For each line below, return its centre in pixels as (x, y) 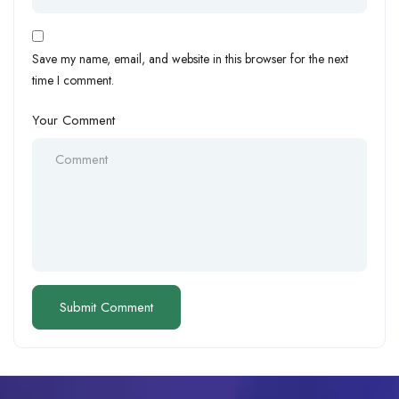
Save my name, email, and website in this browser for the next (190, 59)
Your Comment (73, 121)
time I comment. (73, 81)
